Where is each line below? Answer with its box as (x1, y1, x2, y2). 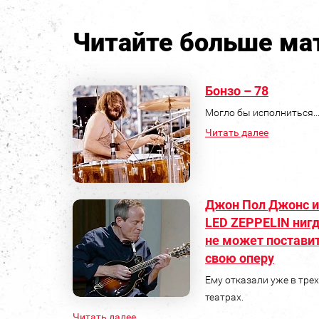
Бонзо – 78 (205, 83, 268, 98)
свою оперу (205, 250, 274, 266)
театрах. (205, 291, 244, 303)
